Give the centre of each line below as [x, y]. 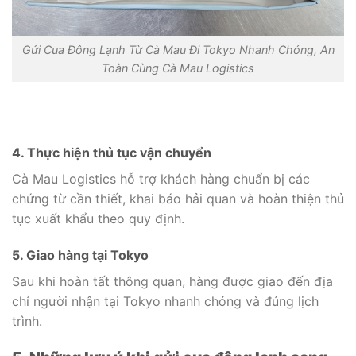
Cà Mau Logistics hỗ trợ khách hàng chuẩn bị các [161, 179]
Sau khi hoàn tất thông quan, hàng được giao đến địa [172, 282]
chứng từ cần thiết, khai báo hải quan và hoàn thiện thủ [178, 199]
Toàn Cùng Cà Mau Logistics [178, 68]
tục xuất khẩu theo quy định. [98, 219]
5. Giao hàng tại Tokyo [80, 255]
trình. [27, 321]
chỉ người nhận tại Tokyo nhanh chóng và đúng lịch [165, 302]
